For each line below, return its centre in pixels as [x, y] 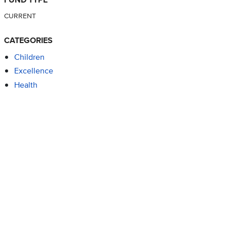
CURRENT [20, 15]
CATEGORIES [28, 40]
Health [26, 85]
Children [29, 57]
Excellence [33, 71]
